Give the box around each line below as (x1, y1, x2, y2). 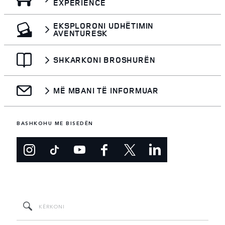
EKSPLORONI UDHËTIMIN (53, 20, 154, 31)
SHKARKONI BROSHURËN (53, 54, 156, 66)
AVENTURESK (53, 27, 108, 39)
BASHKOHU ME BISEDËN (17, 119, 93, 127)
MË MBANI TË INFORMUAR (53, 85, 159, 96)
